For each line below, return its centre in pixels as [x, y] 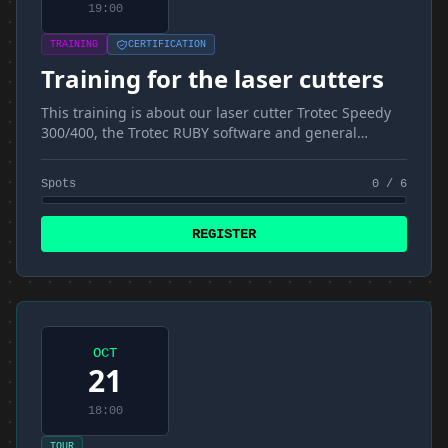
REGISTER [224, 234]
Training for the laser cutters [212, 78]
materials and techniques [127, 152]
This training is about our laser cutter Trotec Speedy [216, 112]
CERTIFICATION [167, 44]
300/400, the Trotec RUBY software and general [199, 132]
